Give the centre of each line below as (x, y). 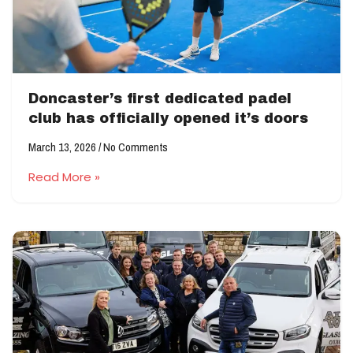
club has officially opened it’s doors (168, 118)
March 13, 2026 (63, 147)
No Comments (134, 147)
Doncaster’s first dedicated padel (160, 98)
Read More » (64, 177)
